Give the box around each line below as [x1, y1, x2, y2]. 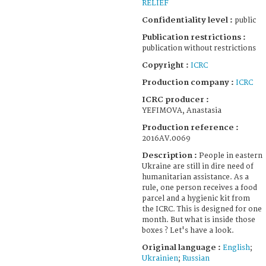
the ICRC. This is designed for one [142, 204, 262, 214]
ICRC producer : [142, 94, 209, 104]
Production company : [142, 77, 236, 87]
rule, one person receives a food [142, 183, 257, 192]
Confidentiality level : [142, 15, 233, 25]
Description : [142, 150, 199, 160]
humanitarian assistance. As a [142, 172, 249, 182]
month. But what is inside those [142, 215, 255, 224]
